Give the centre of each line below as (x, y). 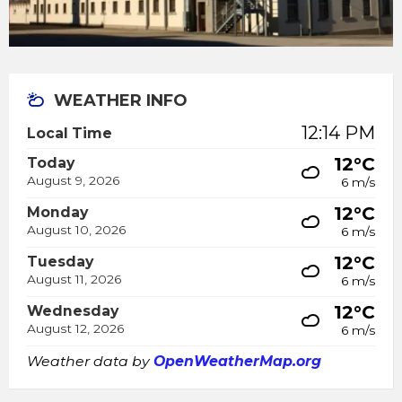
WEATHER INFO (121, 101)
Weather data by (90, 362)
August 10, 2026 (76, 230)
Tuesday (60, 262)
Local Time (70, 134)
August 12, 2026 (75, 329)
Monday (57, 213)
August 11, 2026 (74, 280)
